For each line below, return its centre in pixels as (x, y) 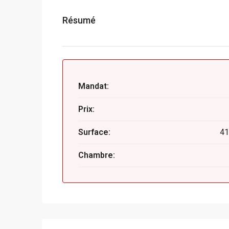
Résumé (79, 20)
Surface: (94, 132)
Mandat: (94, 86)
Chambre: (97, 155)
